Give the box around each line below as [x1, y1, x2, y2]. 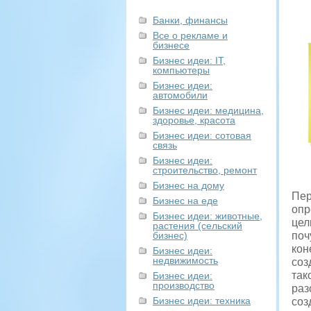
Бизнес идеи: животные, [153, 210, 262, 221]
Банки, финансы [153, 15, 228, 26]
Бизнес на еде [153, 195, 218, 206]
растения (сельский [153, 220, 242, 231]
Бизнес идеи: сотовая [153, 130, 251, 141]
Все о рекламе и [153, 30, 228, 41]
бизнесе [153, 40, 190, 51]
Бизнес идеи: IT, [153, 55, 226, 66]
